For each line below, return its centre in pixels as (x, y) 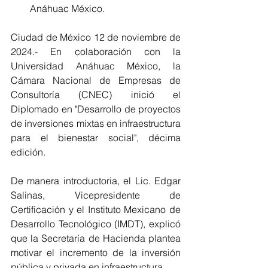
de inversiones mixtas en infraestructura (96, 123)
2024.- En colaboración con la (96, 51)
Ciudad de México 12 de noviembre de (96, 37)
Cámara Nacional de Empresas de (96, 80)
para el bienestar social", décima (96, 138)
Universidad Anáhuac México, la (96, 66)
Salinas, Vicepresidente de (96, 195)
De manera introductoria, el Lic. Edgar (96, 181)
